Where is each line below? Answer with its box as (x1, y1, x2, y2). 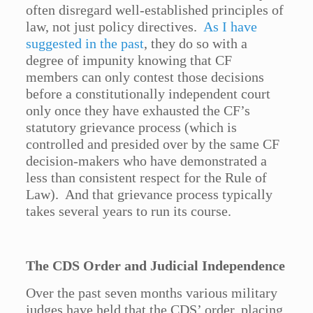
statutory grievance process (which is (26, 119, 238, 136)
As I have (203, 19, 258, 35)
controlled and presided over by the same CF (26, 136, 280, 152)
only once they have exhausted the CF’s (26, 103, 251, 119)
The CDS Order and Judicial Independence (26, 258, 286, 274)
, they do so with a (144, 36, 248, 52)
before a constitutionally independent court (26, 86, 271, 102)
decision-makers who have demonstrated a (26, 153, 268, 169)
